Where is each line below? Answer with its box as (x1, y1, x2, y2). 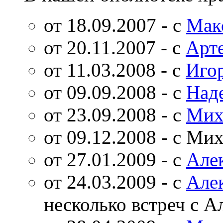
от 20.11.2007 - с (44, 36, 186, 58)
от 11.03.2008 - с (44, 59, 186, 81)
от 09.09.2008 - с (44, 81, 186, 103)
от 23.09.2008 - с (44, 104, 186, 125)
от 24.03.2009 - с (44, 171, 186, 193)
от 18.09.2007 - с (44, 14, 186, 36)
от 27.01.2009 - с (44, 148, 186, 170)
